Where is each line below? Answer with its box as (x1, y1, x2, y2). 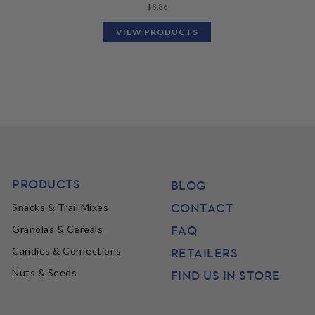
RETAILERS (170, 245, 238, 262)
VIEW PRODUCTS (116, 26, 199, 37)
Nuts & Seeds (12, 266, 77, 279)
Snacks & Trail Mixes (12, 201, 109, 214)
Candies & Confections (12, 245, 122, 257)
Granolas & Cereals (12, 223, 103, 236)
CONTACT (170, 200, 233, 217)
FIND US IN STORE (170, 267, 281, 284)
